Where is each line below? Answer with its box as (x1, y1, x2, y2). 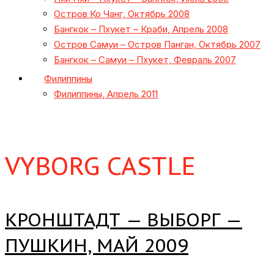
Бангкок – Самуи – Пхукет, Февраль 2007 (54, 54, 236, 65)
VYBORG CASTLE (5, 149, 196, 182)
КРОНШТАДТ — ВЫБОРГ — (5, 207, 242, 231)
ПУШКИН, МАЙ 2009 (5, 232, 188, 257)
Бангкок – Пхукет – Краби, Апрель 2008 (54, 23, 228, 35)
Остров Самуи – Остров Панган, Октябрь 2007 (54, 39, 261, 50)
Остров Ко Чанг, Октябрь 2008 (54, 8, 190, 20)
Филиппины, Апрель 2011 (54, 88, 158, 100)
